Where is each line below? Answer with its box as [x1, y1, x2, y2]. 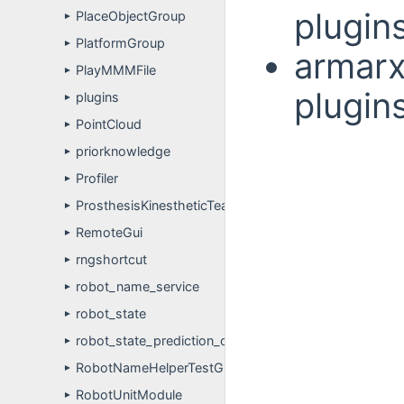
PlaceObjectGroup [76, 8, 186, 23]
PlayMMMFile [76, 62, 156, 78]
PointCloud [76, 116, 142, 132]
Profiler [76, 170, 118, 186]
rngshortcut [76, 252, 147, 267]
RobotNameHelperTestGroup [76, 360, 252, 375]
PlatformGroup [76, 35, 165, 50]
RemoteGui [76, 225, 142, 240]
